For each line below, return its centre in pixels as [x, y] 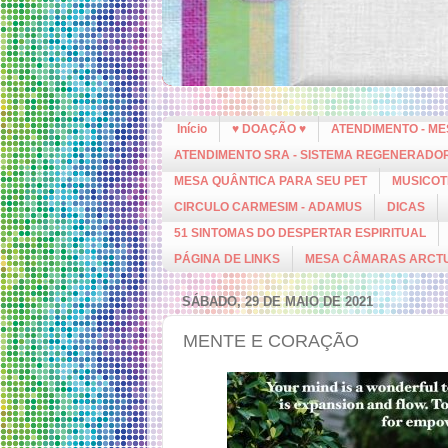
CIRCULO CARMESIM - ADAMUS [268, 207]
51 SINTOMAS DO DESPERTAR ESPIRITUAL [300, 233]
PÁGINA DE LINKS [227, 259]
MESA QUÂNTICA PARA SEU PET [270, 181]
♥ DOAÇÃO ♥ [269, 129]
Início [192, 129]
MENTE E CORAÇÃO [271, 341]
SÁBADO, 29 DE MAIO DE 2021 [277, 301]
